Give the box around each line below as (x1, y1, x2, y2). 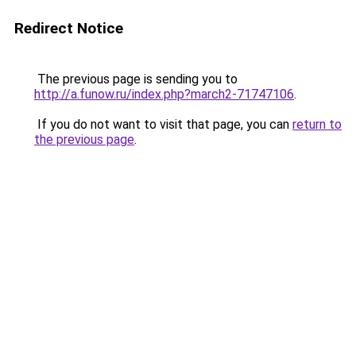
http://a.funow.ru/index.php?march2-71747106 (34, 87, 294, 102)
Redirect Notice (14, 19, 123, 37)
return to (292, 117, 342, 132)
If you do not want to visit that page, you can (34, 117, 292, 132)
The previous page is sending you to (34, 72, 238, 87)
